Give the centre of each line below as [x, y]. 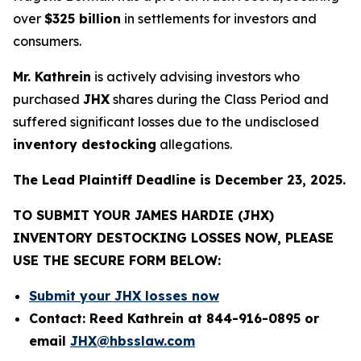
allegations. [194, 144]
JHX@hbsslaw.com [133, 341]
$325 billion [83, 19]
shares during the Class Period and [219, 99]
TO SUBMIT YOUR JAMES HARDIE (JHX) [143, 215]
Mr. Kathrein [52, 77]
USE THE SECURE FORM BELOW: [117, 260]
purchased [48, 99]
